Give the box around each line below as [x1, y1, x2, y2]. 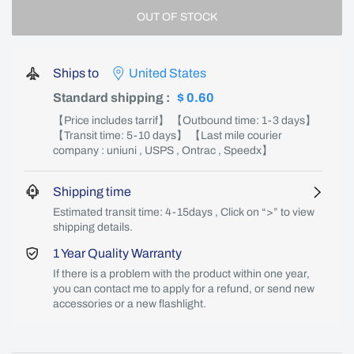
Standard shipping [53, 91, 164, 104]
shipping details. [53, 221, 133, 233]
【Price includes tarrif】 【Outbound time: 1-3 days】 [53, 115, 316, 126]
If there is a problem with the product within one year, [53, 268, 310, 280]
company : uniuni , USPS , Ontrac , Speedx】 [53, 145, 273, 156]
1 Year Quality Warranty [53, 247, 182, 260]
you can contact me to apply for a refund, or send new [53, 283, 314, 295]
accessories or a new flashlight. [53, 298, 206, 310]
